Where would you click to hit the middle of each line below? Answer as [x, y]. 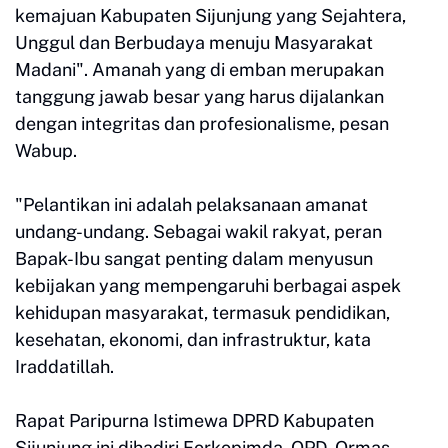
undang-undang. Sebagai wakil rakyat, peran [198, 231]
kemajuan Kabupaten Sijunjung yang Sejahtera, [210, 15]
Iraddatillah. [66, 366]
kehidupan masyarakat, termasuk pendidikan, [202, 312]
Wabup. [46, 150]
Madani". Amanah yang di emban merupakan [199, 69]
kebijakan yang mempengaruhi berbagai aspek [208, 285]
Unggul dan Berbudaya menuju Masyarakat [194, 42]
